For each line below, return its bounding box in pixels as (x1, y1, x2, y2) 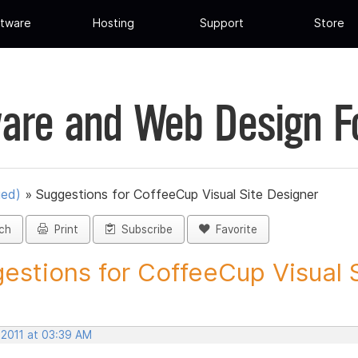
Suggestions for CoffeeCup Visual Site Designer (36, 186, 318, 203)
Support (199, 16, 244, 30)
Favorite (209, 223, 257, 237)
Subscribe (115, 223, 173, 237)
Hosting (93, 16, 135, 30)
